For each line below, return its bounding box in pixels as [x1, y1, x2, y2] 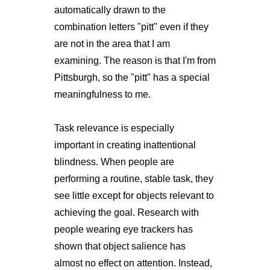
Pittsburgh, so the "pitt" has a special [54, 72, 210, 83]
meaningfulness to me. [54, 89, 151, 99]
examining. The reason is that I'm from [54, 55, 216, 66]
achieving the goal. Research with [54, 207, 199, 218]
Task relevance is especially [54, 122, 174, 133]
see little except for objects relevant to [54, 190, 214, 201]
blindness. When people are [54, 156, 174, 167]
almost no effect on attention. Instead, [54, 257, 212, 268]
